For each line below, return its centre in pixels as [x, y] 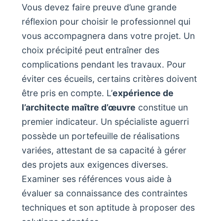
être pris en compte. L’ [67, 93]
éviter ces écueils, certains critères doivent [109, 79]
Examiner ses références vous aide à [97, 179]
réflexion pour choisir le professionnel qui [106, 22]
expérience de [143, 93]
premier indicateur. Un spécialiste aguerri [105, 122]
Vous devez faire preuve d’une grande [99, 7]
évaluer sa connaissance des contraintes [105, 193]
